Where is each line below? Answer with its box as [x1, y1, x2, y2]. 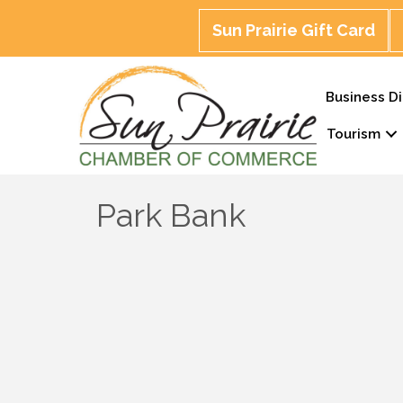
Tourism [327, 125, 381, 142]
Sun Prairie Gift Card [211, 21, 375, 40]
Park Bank [96, 196, 246, 235]
